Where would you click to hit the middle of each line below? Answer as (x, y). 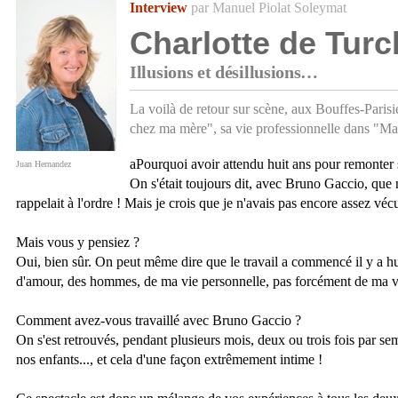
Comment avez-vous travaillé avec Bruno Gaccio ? (159, 321)
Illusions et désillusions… (224, 72)
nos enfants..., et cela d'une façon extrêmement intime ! (169, 360)
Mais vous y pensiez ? (78, 243)
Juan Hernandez (44, 164)
